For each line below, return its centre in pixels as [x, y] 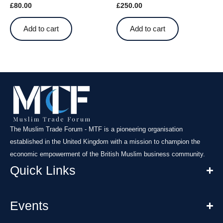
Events [29, 205]
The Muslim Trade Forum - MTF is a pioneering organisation [96, 129]
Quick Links [43, 170]
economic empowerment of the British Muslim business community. [108, 154]
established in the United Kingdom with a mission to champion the [105, 141]
